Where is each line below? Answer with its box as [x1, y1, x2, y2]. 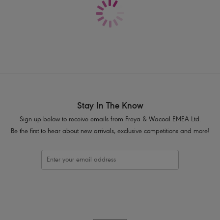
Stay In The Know [77, 102, 143, 111]
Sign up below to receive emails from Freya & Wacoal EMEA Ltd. [19, 116, 201, 124]
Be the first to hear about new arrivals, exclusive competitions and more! [10, 128, 210, 136]
